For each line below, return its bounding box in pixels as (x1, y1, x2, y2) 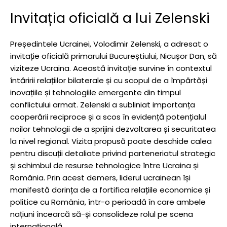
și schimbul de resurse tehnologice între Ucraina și (10, 160, 199, 171)
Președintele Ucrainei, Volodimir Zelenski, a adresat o (10, 38, 208, 49)
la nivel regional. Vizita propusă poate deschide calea (10, 135, 212, 146)
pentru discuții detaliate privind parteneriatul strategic (10, 147, 215, 159)
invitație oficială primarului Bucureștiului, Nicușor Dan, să (10, 50, 217, 61)
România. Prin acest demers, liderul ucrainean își (10, 172, 191, 183)
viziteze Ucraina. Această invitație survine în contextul (10, 62, 212, 73)
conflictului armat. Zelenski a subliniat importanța (10, 99, 195, 110)
